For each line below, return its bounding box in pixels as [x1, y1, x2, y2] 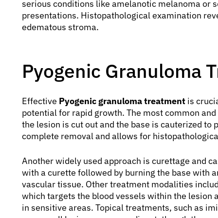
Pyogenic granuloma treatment [59, 95, 185, 107]
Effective [22, 95, 59, 107]
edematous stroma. [22, 21, 99, 33]
